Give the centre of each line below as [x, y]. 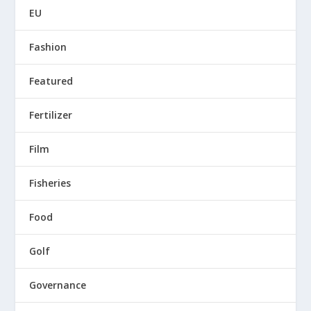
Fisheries [50, 183]
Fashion [48, 47]
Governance [58, 285]
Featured [51, 81]
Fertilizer [51, 115]
